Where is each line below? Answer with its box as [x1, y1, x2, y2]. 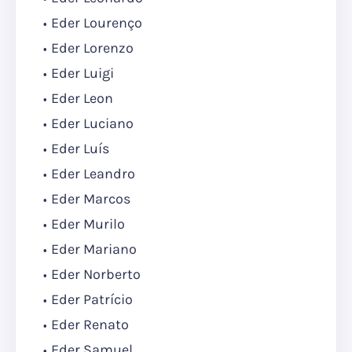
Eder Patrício [51, 291, 133, 309]
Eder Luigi [51, 64, 114, 82]
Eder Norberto [51, 266, 141, 284]
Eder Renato [51, 316, 129, 334]
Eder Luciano [51, 115, 134, 133]
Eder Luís [51, 140, 109, 158]
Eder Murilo [51, 215, 125, 233]
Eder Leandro [51, 165, 135, 183]
